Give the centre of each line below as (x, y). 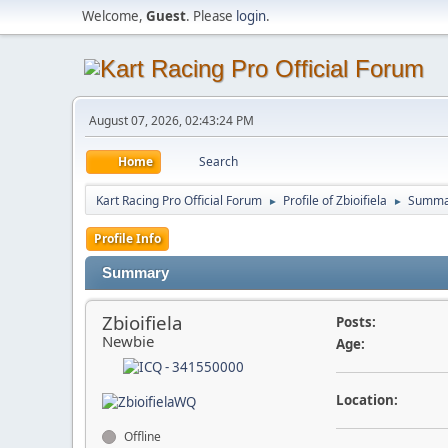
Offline (141, 436)
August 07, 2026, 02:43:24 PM (171, 120)
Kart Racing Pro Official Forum (179, 200)
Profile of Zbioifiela (335, 200)
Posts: (355, 322)
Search (218, 161)
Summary (135, 273)
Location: (366, 400)
